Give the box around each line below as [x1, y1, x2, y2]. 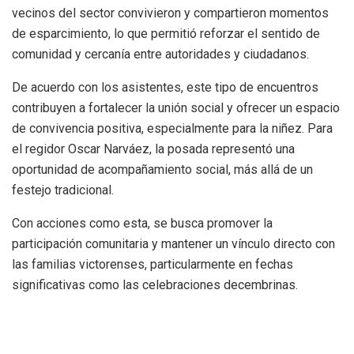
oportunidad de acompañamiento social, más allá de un [12, 161, 313, 177]
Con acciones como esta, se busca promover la [12, 215, 273, 231]
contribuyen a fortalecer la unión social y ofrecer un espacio [12, 100, 340, 115]
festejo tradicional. [12, 182, 114, 198]
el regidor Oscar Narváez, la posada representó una [12, 141, 295, 156]
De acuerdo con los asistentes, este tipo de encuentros [12, 79, 318, 95]
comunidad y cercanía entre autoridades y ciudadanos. [12, 46, 309, 62]
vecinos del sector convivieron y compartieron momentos [12, 5, 329, 21]
